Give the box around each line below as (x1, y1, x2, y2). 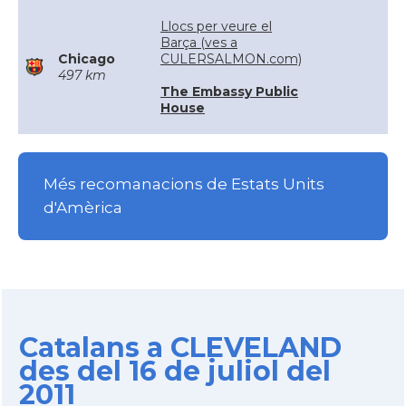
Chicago (58, 51, 115, 67)
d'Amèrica (43, 198, 122, 217)
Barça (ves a (160, 34, 237, 51)
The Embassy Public (160, 83, 298, 100)
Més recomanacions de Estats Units (43, 175, 324, 194)
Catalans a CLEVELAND (18, 331, 342, 364)
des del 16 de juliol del (18, 354, 331, 388)
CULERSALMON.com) (160, 51, 302, 67)
